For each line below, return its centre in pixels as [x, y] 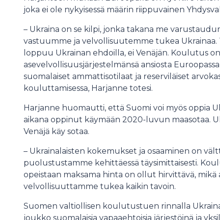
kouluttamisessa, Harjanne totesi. [88, 88]
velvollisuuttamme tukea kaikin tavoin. [100, 186]
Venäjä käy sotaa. [57, 131]
